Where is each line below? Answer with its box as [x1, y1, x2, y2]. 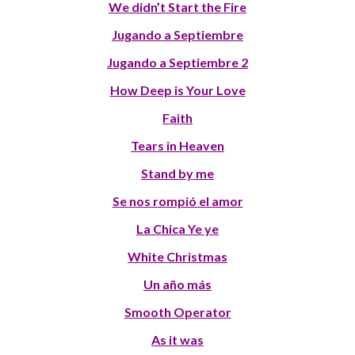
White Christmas [128, 249, 227, 265]
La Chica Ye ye [136, 221, 219, 237]
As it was [151, 332, 204, 348]
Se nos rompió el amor [112, 193, 243, 209]
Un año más [143, 277, 212, 292]
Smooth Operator [124, 304, 231, 320]
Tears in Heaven [131, 138, 224, 154]
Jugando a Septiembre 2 [107, 55, 248, 71]
